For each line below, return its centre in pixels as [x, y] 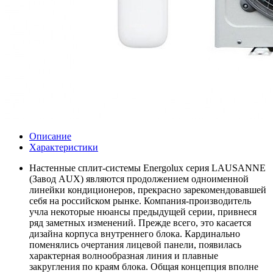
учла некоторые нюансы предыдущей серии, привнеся [143, 212]
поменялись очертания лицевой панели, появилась [135, 245]
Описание [50, 136]
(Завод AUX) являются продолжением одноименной [139, 179]
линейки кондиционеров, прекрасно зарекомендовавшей [148, 190]
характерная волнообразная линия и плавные [124, 256]
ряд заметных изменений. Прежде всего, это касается [140, 223]
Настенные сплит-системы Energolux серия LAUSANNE [147, 168]
